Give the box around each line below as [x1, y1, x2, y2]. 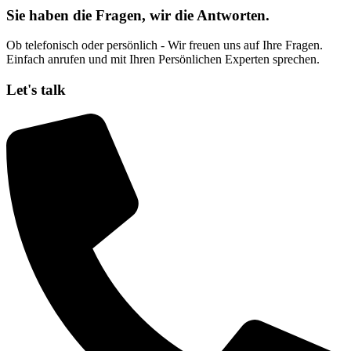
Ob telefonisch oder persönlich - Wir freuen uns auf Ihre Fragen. [6, 38, 323, 52]
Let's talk [6, 81, 66, 98]
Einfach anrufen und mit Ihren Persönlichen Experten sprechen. [6, 52, 323, 67]
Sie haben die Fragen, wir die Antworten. [6, 6, 270, 24]
